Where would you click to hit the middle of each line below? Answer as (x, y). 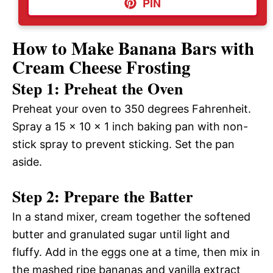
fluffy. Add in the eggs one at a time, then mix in (136, 252)
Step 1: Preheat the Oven (97, 88)
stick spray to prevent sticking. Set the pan (123, 144)
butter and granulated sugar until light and (121, 234)
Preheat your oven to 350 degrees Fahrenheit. (132, 108)
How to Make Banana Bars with (133, 48)
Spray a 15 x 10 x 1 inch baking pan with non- (130, 126)
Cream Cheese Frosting (101, 67)
